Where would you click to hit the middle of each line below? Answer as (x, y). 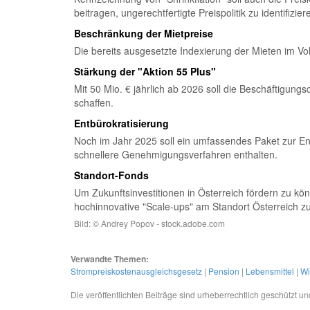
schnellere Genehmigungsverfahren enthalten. (176, 154)
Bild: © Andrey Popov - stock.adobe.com (149, 223)
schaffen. (94, 102)
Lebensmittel (270, 271)
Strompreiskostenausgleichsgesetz (136, 271)
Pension (224, 271)
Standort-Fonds (111, 175)
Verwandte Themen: (110, 259)
